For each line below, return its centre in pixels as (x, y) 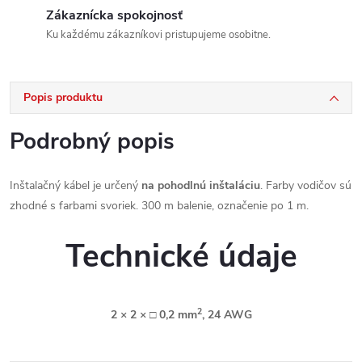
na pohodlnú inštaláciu (201, 185)
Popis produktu (63, 97)
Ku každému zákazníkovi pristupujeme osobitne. (158, 35)
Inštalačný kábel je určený (76, 185)
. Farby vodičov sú (306, 185)
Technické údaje (181, 257)
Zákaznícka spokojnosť (114, 15)
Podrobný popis (92, 141)
